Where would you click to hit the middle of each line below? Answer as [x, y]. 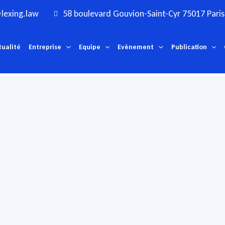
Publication [189, 47]
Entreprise [45, 47]
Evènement [136, 47]
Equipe [89, 47]
